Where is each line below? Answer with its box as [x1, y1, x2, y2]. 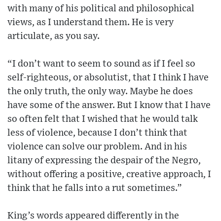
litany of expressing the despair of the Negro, [7, 155, 201, 165]
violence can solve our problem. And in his [7, 142, 187, 151]
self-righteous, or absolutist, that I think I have [7, 73, 209, 82]
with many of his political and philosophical [7, 3, 194, 13]
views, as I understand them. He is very [7, 17, 174, 27]
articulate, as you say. [7, 31, 100, 41]
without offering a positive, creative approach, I [7, 169, 211, 179]
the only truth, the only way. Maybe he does [7, 86, 193, 96]
